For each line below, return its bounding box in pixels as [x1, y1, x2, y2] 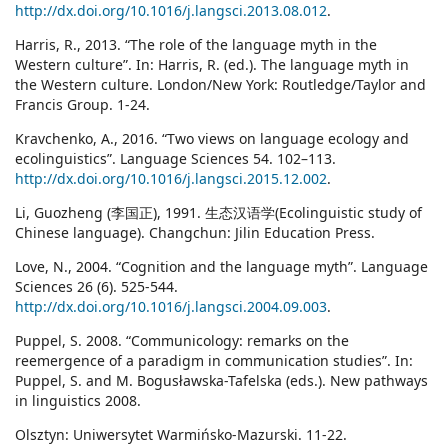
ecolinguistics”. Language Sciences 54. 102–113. [15, 149, 336, 169]
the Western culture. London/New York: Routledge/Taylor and [15, 75, 426, 95]
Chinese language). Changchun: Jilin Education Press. [15, 223, 375, 243]
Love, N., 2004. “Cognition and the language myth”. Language [15, 257, 428, 277]
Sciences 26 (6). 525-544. [15, 277, 178, 297]
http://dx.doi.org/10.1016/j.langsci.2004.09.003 [15, 297, 327, 317]
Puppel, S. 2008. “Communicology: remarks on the [15, 331, 349, 351]
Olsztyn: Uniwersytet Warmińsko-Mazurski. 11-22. [15, 425, 347, 445]
